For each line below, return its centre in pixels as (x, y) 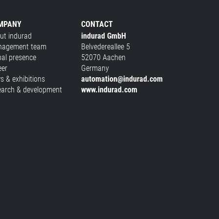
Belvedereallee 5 (105, 46)
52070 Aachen (103, 57)
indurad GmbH (103, 36)
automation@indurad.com (122, 79)
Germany (95, 68)
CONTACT (97, 24)
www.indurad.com (109, 89)
